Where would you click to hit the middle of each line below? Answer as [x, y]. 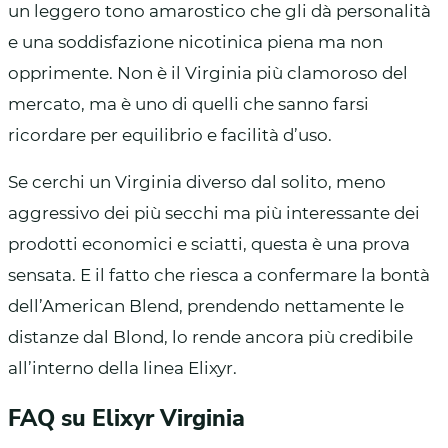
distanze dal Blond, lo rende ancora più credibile [210, 336]
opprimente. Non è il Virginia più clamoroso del [208, 72]
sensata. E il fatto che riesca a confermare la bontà [219, 274]
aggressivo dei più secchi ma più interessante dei [214, 212]
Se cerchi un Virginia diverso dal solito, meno [197, 181]
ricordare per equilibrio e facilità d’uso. [170, 134]
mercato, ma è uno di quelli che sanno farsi [188, 103]
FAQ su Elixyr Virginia [126, 418]
